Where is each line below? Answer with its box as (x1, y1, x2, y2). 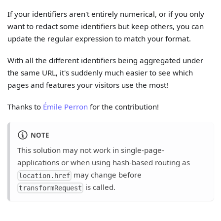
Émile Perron (43, 101, 88, 111)
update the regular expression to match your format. (7, 33, 191, 43)
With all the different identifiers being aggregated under (7, 55, 204, 65)
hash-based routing (112, 157, 181, 167)
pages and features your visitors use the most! (7, 79, 169, 90)
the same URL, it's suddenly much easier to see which (7, 67, 193, 77)
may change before (72, 169, 142, 180)
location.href (19, 171, 71, 180)
